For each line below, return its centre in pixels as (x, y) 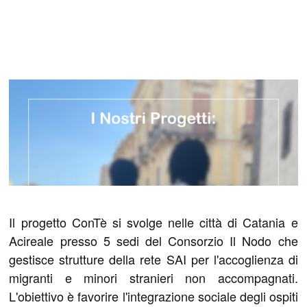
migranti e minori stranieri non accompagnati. (153, 277)
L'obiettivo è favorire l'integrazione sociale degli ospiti (153, 296)
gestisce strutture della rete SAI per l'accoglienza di (153, 259)
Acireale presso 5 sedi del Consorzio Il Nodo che (153, 240)
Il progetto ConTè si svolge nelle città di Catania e (153, 222)
